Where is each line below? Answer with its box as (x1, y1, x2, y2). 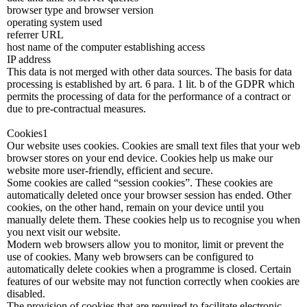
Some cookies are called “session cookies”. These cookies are (7, 177, 273, 188)
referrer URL (7, 29, 64, 40)
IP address (7, 53, 51, 65)
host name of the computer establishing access (7, 41, 205, 53)
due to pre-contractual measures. (7, 103, 146, 114)
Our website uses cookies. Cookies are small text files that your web (7, 140, 300, 151)
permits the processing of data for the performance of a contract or (7, 90, 291, 102)
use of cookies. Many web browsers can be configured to (7, 251, 254, 262)
